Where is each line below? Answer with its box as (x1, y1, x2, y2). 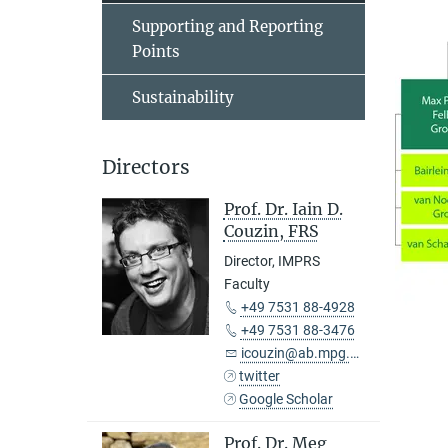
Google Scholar (239, 391, 334, 407)
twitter (239, 368, 281, 384)
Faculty (223, 276, 270, 292)
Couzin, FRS (223, 221, 319, 241)
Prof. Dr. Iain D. (223, 199, 343, 219)
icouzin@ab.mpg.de (240, 345, 350, 361)
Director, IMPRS (223, 253, 320, 269)
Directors (102, 155, 190, 179)
